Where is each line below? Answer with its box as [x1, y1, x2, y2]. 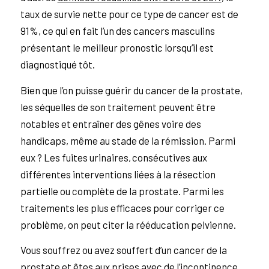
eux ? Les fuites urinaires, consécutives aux [20, 151, 207, 163]
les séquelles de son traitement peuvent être [20, 100, 216, 113]
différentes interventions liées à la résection [20, 168, 216, 180]
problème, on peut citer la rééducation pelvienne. [20, 218, 236, 231]
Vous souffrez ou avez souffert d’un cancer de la [20, 244, 227, 256]
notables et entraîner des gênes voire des [20, 117, 201, 130]
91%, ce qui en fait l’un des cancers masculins [20, 25, 215, 37]
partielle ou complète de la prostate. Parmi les [20, 184, 224, 197]
